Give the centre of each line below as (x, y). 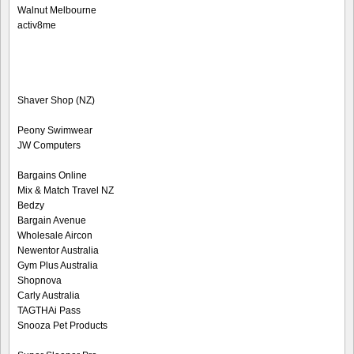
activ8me (37, 26)
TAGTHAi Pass (49, 311)
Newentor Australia (58, 251)
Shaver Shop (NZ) (56, 101)
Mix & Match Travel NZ (66, 191)
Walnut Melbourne (57, 11)
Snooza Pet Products (62, 326)
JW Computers (49, 146)
